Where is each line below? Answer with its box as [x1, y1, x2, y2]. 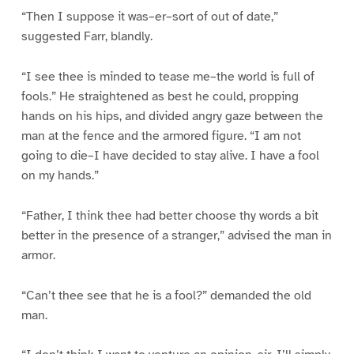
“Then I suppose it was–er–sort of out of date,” [21, 8, 278, 24]
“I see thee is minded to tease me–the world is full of [21, 68, 314, 85]
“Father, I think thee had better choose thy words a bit [21, 207, 318, 224]
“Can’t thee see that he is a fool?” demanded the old [21, 287, 311, 303]
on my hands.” [21, 167, 99, 183]
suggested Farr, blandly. [21, 28, 153, 44]
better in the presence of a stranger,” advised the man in [21, 227, 332, 243]
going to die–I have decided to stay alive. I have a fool [21, 147, 319, 164]
